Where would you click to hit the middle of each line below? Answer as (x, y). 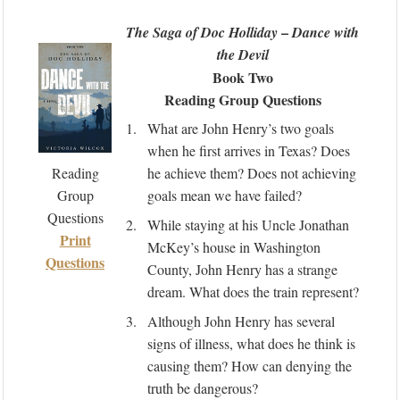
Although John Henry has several (241, 321)
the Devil (242, 54)
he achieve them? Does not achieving (252, 173)
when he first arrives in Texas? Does (249, 150)
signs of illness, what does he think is (251, 343)
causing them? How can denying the (250, 366)
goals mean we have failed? (225, 195)
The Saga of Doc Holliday (204, 32)
